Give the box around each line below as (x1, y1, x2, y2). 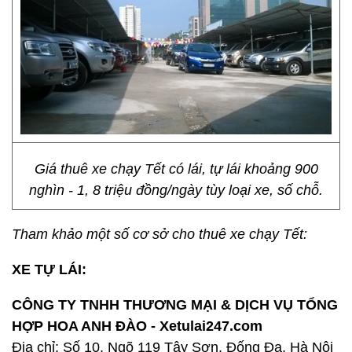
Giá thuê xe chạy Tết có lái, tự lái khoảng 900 (34, 161, 318, 177)
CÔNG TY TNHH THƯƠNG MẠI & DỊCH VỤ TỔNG (12, 297, 338, 313)
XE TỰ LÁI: (12, 262, 86, 277)
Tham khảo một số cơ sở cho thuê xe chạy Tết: (12, 226, 307, 242)
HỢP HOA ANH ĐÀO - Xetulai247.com (12, 318, 262, 334)
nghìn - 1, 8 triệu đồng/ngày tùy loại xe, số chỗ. (29, 182, 323, 198)
